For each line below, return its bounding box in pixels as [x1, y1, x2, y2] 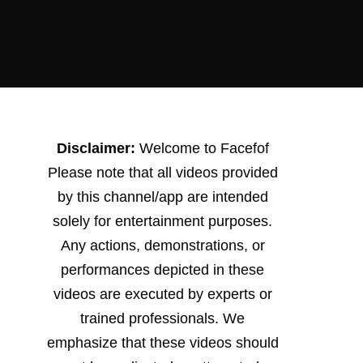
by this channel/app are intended [57, 188, 268, 205]
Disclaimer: [56, 139, 139, 156]
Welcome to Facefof [139, 139, 269, 156]
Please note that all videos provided [47, 164, 278, 181]
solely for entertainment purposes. [53, 212, 272, 229]
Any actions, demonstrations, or [60, 237, 265, 254]
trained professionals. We [80, 310, 245, 327]
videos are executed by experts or [53, 285, 272, 302]
